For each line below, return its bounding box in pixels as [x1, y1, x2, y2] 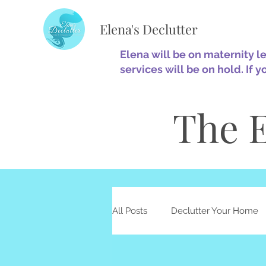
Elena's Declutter [100, 20, 198, 38]
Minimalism [136, 252, 182, 264]
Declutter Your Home [171, 205, 258, 216]
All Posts [112, 205, 147, 216]
